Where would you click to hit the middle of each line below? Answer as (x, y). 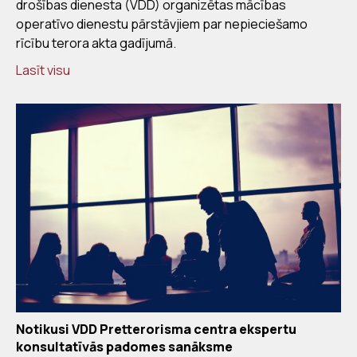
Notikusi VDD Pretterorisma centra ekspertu (156, 329)
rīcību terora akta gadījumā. (96, 43)
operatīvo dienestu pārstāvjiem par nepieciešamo (162, 24)
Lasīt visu (43, 71)
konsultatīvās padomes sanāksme (124, 346)
